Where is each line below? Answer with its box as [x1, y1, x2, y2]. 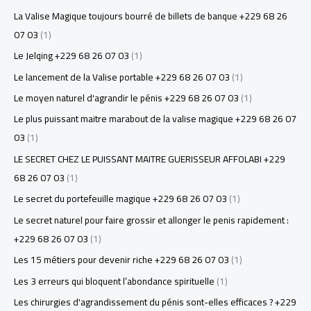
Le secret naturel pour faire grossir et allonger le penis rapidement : [14, 210, 289, 229]
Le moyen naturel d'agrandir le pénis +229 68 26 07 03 [14, 89, 239, 108]
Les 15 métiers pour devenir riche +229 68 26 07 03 [14, 251, 229, 269]
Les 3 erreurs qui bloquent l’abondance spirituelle [14, 271, 215, 290]
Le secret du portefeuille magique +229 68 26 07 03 [14, 190, 227, 208]
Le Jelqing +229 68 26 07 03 [14, 47, 129, 65]
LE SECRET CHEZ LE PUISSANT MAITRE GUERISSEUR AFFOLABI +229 [14, 149, 285, 168]
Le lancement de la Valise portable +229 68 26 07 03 [14, 67, 230, 86]
